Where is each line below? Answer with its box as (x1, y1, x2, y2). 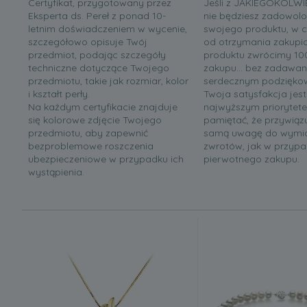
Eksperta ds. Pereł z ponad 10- (28, 10, 166, 23)
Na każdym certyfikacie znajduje (28, 101, 177, 114)
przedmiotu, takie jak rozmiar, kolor (28, 75, 188, 88)
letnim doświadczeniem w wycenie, (28, 23, 187, 36)
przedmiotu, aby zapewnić (28, 127, 148, 140)
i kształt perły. (28, 88, 90, 101)
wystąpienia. (28, 166, 84, 179)
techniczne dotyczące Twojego (28, 62, 169, 75)
